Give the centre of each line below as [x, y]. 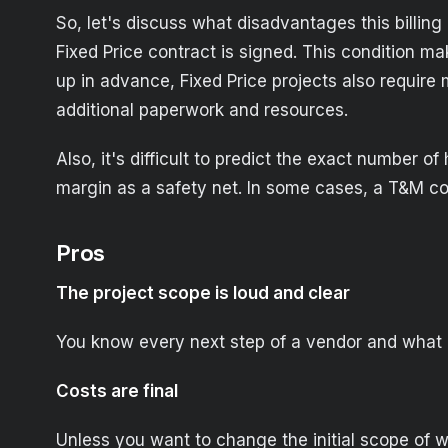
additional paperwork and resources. [202, 110]
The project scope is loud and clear [203, 293]
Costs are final [117, 391]
